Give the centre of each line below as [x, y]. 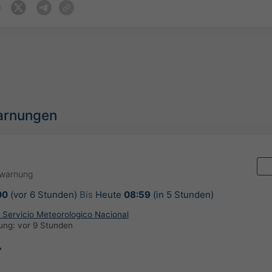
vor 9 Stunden [45, 226]
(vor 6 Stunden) [43, 194]
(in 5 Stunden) [182, 194]
